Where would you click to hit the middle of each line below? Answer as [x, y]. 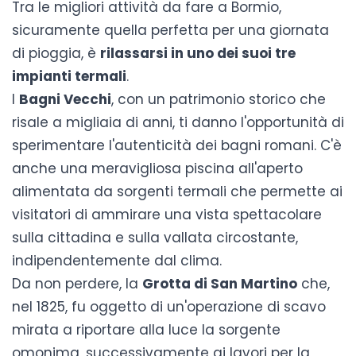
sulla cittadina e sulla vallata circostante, [155, 237]
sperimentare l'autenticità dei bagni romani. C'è [177, 145]
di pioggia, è [56, 53]
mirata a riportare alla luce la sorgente [146, 329]
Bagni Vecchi [65, 99]
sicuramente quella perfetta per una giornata [170, 30]
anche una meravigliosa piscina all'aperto [157, 168]
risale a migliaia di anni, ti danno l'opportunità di [178, 122]
